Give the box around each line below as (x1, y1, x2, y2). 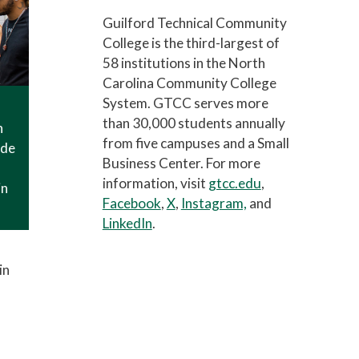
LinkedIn (102, 215, 152, 232)
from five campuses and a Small (102, 135, 289, 151)
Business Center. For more (102, 155, 260, 171)
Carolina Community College (102, 75, 276, 91)
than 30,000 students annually (102, 115, 285, 131)
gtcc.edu (208, 175, 261, 192)
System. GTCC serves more (102, 95, 268, 111)
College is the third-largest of (102, 34, 280, 51)
